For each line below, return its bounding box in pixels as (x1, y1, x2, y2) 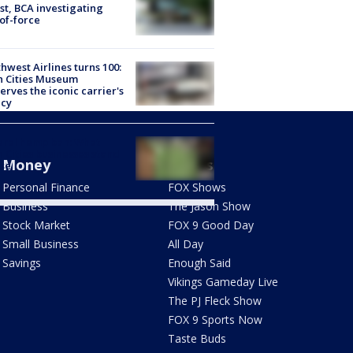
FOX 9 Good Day (168, 217, 255, 232)
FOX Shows (168, 179, 227, 195)
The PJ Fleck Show (168, 292, 262, 308)
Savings (2, 255, 41, 270)
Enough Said (168, 255, 232, 270)
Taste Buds (168, 330, 227, 346)
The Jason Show (168, 198, 251, 214)
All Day (168, 236, 204, 251)
